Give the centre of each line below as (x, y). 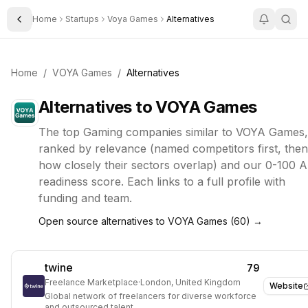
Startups (82, 19)
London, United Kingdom (190, 282)
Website (286, 286)
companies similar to (179, 132)
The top (61, 132)
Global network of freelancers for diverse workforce (151, 296)
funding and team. (85, 198)
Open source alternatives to (103, 221)
